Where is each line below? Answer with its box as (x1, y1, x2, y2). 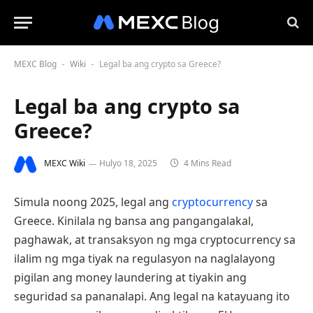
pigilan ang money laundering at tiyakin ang (14, 270, 247, 285)
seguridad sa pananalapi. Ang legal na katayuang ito (14, 289, 290, 304)
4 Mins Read (182, 157, 231, 170)
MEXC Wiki (44, 157, 85, 170)
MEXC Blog (14, 58, 57, 70)
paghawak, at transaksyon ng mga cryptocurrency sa (14, 232, 296, 247)
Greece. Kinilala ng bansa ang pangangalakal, (14, 213, 254, 228)
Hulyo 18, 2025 (99, 157, 157, 170)
